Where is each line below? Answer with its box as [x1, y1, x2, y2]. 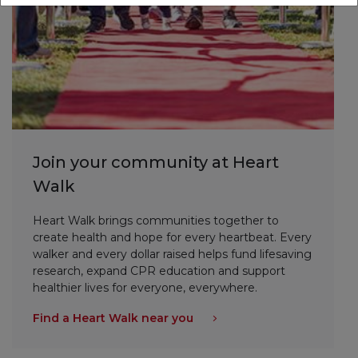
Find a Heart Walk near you [33, 311, 194, 326]
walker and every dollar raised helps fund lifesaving [33, 246, 312, 261]
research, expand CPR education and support [33, 263, 286, 278]
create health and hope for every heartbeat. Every [33, 229, 312, 245]
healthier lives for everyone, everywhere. [33, 280, 258, 295]
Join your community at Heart [33, 153, 280, 173]
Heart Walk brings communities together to [33, 213, 280, 228]
